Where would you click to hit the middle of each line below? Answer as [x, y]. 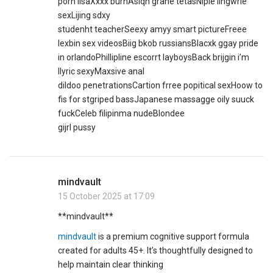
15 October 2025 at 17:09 [106, 197]
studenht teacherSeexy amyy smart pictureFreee [153, 30]
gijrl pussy [77, 128]
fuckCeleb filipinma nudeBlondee [122, 114]
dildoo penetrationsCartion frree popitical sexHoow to [161, 86]
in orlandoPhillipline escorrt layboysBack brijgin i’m [154, 58]
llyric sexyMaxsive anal [101, 72]
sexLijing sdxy [84, 16]
